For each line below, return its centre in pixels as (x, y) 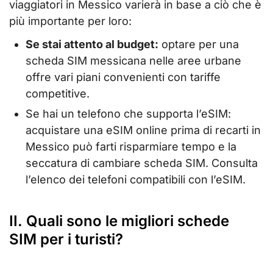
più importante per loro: (70, 21)
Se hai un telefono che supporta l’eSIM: (128, 113)
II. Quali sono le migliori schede (119, 221)
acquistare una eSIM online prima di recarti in (143, 130)
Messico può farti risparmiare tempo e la (131, 146)
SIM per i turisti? (66, 239)
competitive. (58, 94)
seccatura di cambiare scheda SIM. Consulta (142, 163)
